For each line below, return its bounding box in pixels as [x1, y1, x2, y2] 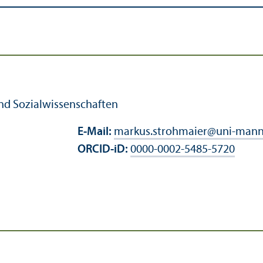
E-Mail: [77, 126, 114, 139]
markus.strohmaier [114, 126, 207, 139]
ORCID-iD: [77, 144, 130, 156]
